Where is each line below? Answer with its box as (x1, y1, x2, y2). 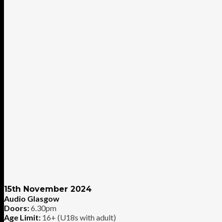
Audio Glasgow (4, 193, 59, 203)
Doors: (4, 203, 29, 213)
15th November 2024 (4, 184, 92, 194)
